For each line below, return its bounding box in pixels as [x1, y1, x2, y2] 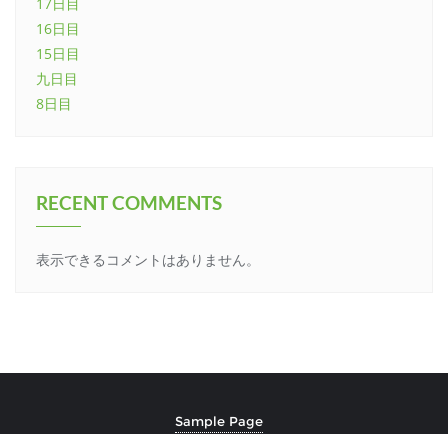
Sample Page [175, 413, 263, 429]
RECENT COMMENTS [36, 191, 222, 214]
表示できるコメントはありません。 [36, 250, 260, 269]
